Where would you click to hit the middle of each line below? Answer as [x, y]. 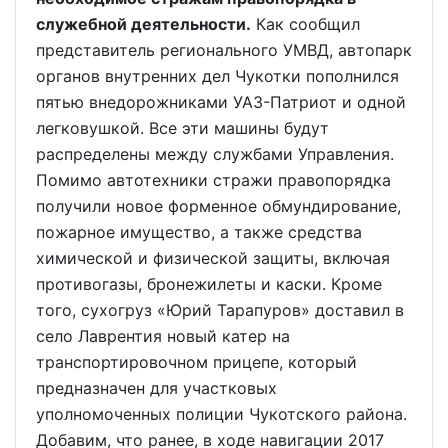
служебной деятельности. [143, 24]
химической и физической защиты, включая [213, 258]
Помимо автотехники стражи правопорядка [213, 180]
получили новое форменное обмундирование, [218, 206]
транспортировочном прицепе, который [196, 362]
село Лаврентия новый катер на [163, 336]
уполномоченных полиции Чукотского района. [221, 414]
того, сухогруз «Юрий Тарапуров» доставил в [220, 310]
